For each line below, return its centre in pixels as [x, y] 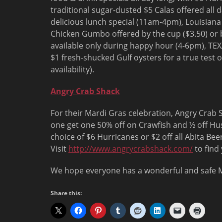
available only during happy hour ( [114, 46]
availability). [72, 69]
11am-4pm [159, 22]
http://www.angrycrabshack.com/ [131, 149]
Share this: [66, 193]
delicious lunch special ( [95, 22]
